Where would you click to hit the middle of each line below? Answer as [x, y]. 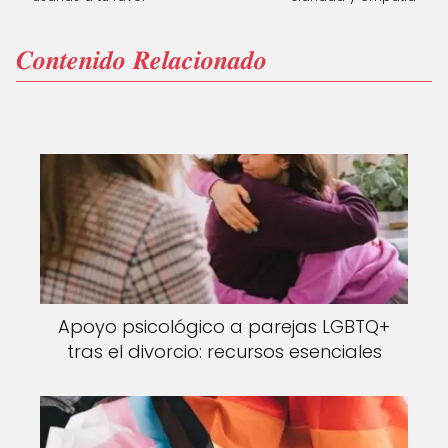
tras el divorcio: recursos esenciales [224, 351]
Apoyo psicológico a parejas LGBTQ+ [224, 326]
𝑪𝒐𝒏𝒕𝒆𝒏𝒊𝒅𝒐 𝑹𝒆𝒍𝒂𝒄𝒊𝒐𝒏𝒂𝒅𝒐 [141, 59]
